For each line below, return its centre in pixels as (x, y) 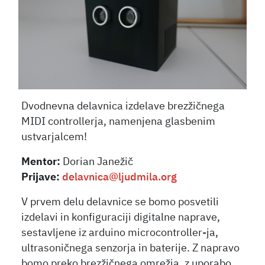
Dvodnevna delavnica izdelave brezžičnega (123, 106)
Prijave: (41, 177)
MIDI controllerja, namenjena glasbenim (119, 122)
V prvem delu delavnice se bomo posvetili (120, 202)
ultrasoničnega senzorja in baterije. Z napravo (131, 248)
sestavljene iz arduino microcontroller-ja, (120, 233)
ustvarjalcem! (54, 137)
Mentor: (41, 162)
